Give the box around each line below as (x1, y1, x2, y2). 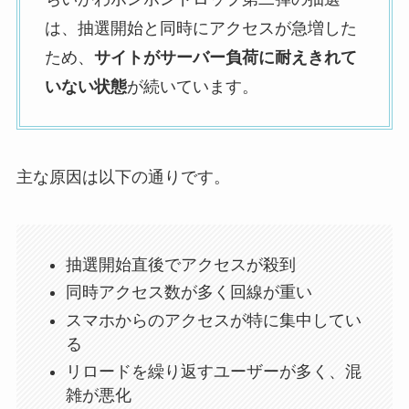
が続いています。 (126, 78, 258, 97)
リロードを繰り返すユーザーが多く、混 (65, 362, 362, 382)
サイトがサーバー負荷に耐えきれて (93, 48, 357, 68)
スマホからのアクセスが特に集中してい (65, 310, 362, 330)
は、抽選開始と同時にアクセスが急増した (44, 19, 357, 38)
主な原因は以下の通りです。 (16, 167, 230, 186)
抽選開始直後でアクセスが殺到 (65, 255, 296, 274)
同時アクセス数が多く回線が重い (65, 283, 312, 302)
